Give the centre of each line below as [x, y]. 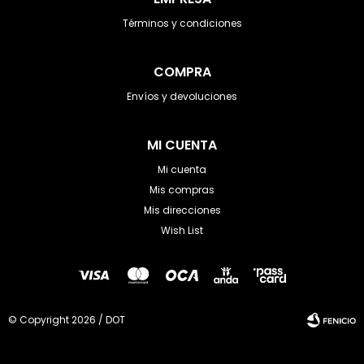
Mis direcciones [182, 210]
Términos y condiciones [182, 23]
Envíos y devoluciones [182, 96]
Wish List [182, 230]
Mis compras [182, 190]
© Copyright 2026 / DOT [67, 320]
